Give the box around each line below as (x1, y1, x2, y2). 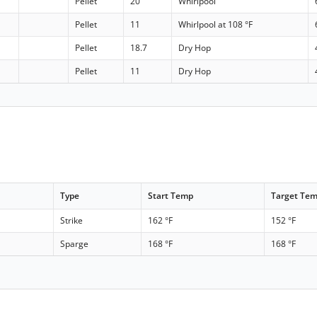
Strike (60, 214, 83, 226)
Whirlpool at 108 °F (178, 18, 253, 31)
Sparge (60, 237, 89, 250)
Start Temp (148, 189, 194, 202)
